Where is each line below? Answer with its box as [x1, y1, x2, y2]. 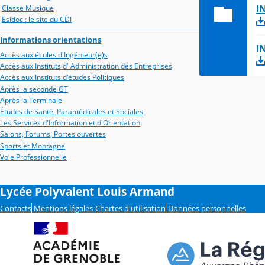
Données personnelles [168, 203, 246, 214]
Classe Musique [2, 2, 54, 13]
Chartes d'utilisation [95, 203, 166, 214]
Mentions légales [34, 203, 93, 214]
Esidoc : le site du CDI [2, 14, 72, 24]
